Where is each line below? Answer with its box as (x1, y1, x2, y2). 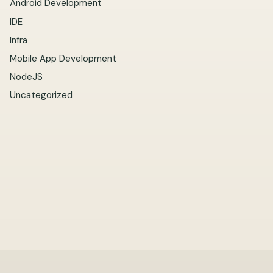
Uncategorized (10, 89, 73, 102)
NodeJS (10, 71, 43, 83)
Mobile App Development (10, 52, 116, 65)
